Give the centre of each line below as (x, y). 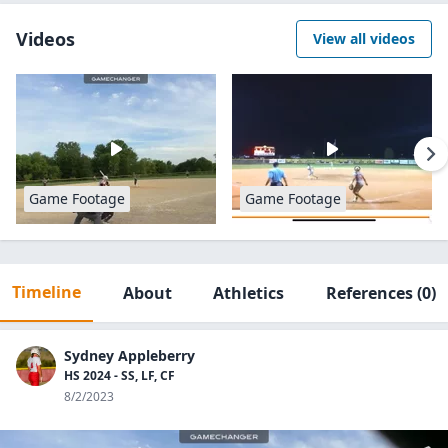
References (369, 293)
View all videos (364, 38)
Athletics (249, 293)
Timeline (46, 292)
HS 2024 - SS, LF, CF (119, 375)
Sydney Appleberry (129, 355)
